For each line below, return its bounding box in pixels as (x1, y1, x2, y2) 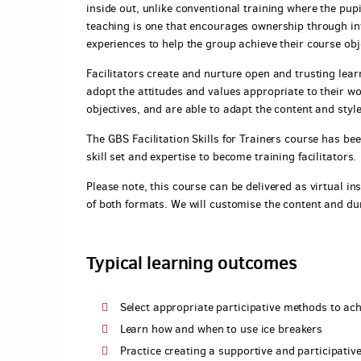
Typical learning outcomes (86, 250, 297, 275)
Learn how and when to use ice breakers (119, 322, 323, 337)
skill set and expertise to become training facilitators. (86, 149, 357, 164)
